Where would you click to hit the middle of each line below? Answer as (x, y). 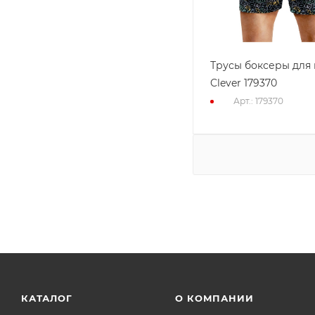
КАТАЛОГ (47, 298)
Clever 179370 (244, 83)
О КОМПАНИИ (214, 298)
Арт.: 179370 (258, 101)
